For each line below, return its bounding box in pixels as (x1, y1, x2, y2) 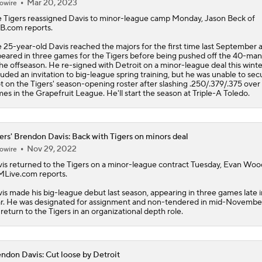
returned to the (7, 159, 67, 170)
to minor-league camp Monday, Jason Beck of (88, 13, 255, 24)
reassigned (25, 13, 68, 24)
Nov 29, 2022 (26, 143, 77, 154)
